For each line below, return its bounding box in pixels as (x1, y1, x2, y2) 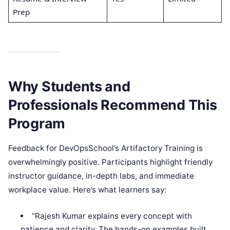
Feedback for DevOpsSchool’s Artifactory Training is (8, 143, 203, 154)
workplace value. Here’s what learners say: (8, 185, 166, 195)
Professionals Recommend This (8, 96, 217, 113)
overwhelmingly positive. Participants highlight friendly (8, 157, 213, 167)
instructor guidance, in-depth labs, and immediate (8, 171, 194, 181)
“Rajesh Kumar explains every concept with (31, 211, 192, 221)
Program (8, 114, 66, 132)
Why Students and (8, 78, 130, 95)
